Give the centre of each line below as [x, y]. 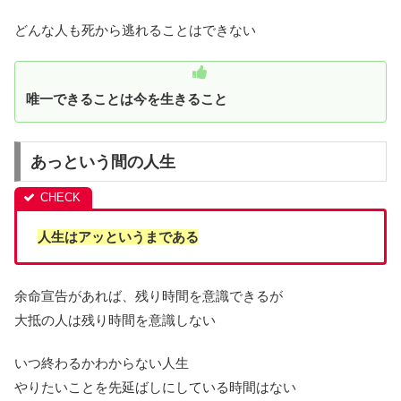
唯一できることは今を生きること [127, 98]
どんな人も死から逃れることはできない [135, 30]
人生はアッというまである [118, 237]
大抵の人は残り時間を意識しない [115, 320]
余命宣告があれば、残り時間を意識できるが [149, 296]
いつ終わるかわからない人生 [102, 363]
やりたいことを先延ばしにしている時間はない [155, 388]
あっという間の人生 [102, 162]
